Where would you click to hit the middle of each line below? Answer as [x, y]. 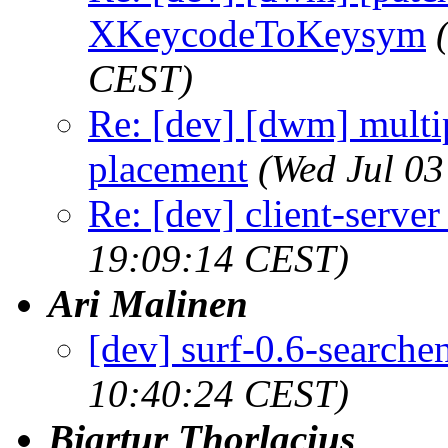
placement [168, 168]
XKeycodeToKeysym [257, 33]
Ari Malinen [148, 303]
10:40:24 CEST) [218, 393]
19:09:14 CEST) [218, 258]
